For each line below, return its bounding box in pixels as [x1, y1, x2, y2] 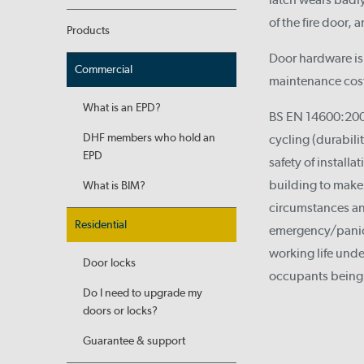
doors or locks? [83, 304, 158, 318]
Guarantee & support [83, 334, 185, 348]
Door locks [83, 256, 136, 270]
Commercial [75, 63, 132, 76]
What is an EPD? [83, 101, 161, 115]
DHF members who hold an [83, 131, 215, 145]
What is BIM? [83, 179, 145, 193]
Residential [75, 218, 127, 232]
